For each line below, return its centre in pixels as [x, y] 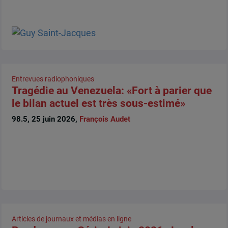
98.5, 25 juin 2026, [45, 119]
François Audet [105, 119]
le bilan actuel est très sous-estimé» [98, 103]
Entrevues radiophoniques [53, 79]
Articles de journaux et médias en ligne [71, 219]
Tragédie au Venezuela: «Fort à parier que [111, 90]
